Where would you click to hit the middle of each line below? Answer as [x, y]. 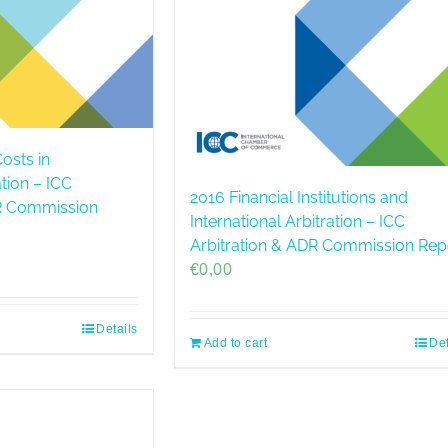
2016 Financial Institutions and [298, 197]
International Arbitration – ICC [297, 221]
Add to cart [235, 342]
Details [117, 328]
